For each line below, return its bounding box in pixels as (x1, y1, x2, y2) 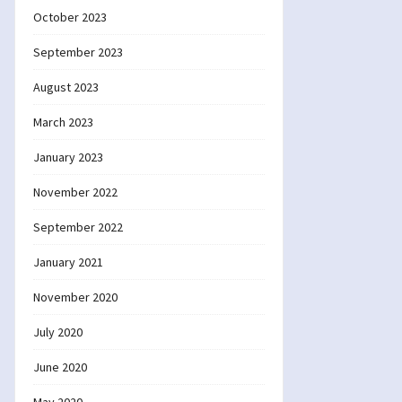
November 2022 (33, 184, 118, 200)
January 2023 (33, 149, 103, 165)
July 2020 (33, 324, 83, 340)
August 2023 (33, 79, 99, 95)
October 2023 (33, 9, 107, 25)
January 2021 (33, 254, 103, 270)
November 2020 (33, 289, 118, 305)
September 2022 (33, 219, 123, 235)
